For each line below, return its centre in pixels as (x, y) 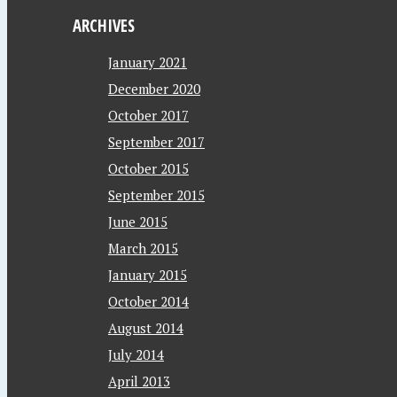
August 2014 (146, 328)
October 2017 (148, 115)
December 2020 (154, 89)
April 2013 (139, 381)
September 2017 (156, 142)
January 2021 (148, 62)
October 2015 (148, 168)
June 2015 (138, 222)
